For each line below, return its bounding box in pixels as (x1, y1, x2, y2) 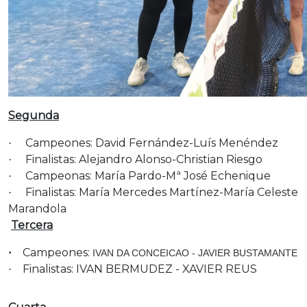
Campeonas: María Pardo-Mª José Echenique (23, 169, 271, 182)
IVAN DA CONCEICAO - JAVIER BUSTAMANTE (93, 247, 297, 258)
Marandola (8, 201, 66, 215)
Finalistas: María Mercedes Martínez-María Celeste (25, 185, 298, 199)
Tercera (11, 218, 53, 232)
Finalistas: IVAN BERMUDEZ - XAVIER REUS (23, 262, 257, 275)
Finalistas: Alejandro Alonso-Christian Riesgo (25, 152, 262, 166)
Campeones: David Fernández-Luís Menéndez (25, 136, 278, 149)
